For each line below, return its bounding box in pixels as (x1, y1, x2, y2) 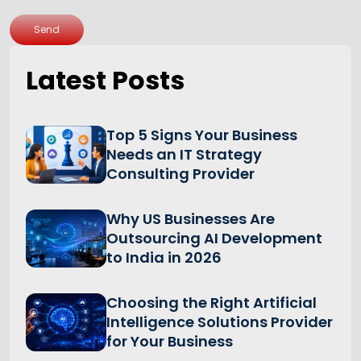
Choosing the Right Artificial (106, 293, 317, 313)
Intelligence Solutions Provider (106, 312, 333, 333)
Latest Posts (26, 62, 185, 99)
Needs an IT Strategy (106, 144, 262, 165)
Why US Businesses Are (106, 209, 275, 230)
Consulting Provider (106, 164, 255, 185)
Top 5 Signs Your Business (106, 125, 297, 146)
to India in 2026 (106, 247, 222, 268)
